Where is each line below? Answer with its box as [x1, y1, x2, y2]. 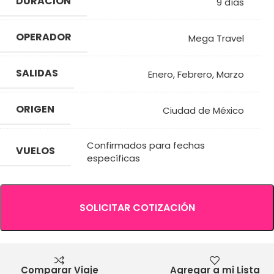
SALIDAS [16, 66, 58, 80]
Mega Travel [188, 31, 244, 45]
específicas [87, 152, 140, 165]
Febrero [177, 67, 212, 81]
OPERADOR [16, 30, 72, 44]
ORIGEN [16, 102, 54, 116]
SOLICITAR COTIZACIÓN [79, 201, 195, 215]
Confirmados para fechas [87, 139, 205, 152]
